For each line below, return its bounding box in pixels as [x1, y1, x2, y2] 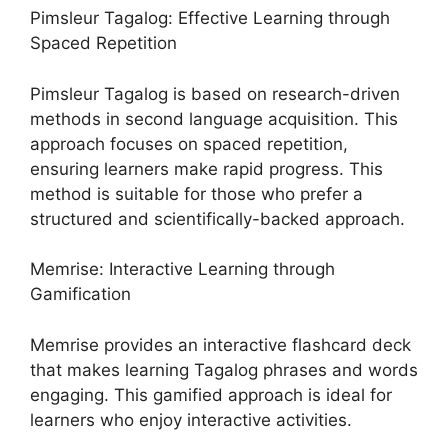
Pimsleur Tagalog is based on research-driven [30, 83, 400, 104]
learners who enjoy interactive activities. [30, 409, 352, 430]
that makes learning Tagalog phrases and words [30, 359, 418, 380]
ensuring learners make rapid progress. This [30, 158, 383, 179]
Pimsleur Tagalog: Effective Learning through [30, 8, 390, 29]
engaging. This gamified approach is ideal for [30, 384, 392, 405]
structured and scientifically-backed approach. [30, 208, 405, 229]
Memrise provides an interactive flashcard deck [30, 334, 411, 355]
